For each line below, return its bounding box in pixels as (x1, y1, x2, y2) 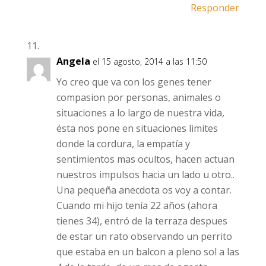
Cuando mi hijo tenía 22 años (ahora (56, 199, 217, 212)
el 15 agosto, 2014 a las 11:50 (92, 56, 207, 67)
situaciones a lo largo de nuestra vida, (56, 106, 224, 119)
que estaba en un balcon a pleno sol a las (56, 245, 239, 258)
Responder (191, 1, 240, 14)
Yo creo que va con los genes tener (56, 75, 211, 88)
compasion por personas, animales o (56, 91, 221, 104)
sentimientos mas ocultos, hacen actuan (56, 153, 235, 166)
